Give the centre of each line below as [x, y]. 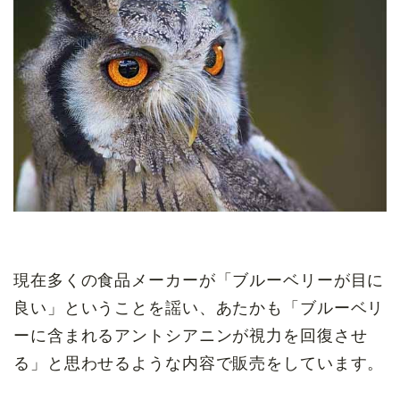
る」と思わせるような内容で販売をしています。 [199, 364]
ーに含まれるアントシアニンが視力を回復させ [191, 336]
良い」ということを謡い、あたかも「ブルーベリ [199, 308]
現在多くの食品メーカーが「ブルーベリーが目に [199, 281]
